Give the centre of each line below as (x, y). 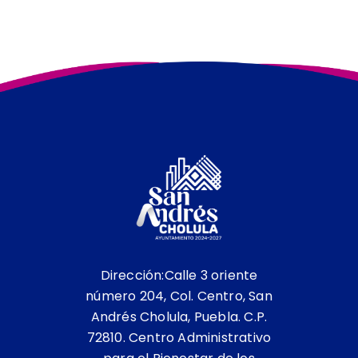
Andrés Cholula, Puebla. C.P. (179, 317)
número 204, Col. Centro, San (179, 296)
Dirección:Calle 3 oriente (179, 276)
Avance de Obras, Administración (179, 72)
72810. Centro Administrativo (179, 338)
